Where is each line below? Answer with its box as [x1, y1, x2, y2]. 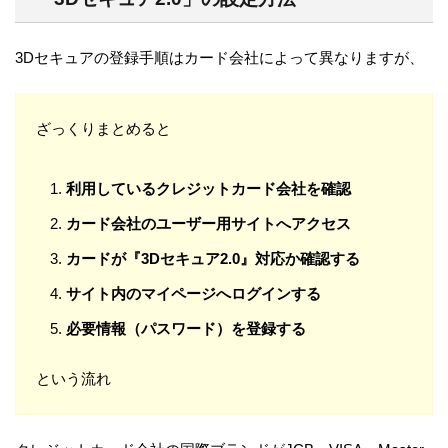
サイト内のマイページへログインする [66, 285, 321, 303]
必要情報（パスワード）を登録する [66, 320, 306, 338]
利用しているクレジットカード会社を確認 [66, 180, 351, 198]
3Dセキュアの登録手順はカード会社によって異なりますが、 [15, 49, 424, 67]
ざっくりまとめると [36, 120, 171, 138]
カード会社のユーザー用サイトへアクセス [66, 215, 351, 233]
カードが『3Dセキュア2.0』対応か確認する [66, 250, 360, 268]
